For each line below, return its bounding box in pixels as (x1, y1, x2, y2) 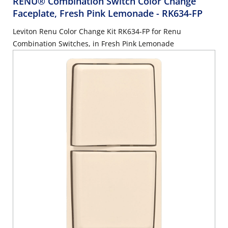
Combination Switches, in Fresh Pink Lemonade (13, 39, 174, 49)
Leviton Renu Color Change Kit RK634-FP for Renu (13, 26, 181, 37)
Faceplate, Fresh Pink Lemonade (13, 7, 156, 20)
